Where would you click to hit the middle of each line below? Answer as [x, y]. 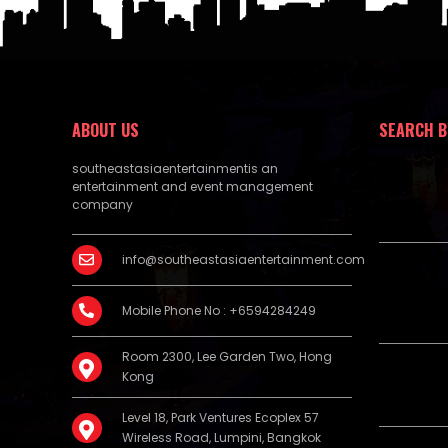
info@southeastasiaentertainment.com [243, 259]
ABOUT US [105, 130]
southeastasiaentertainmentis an [175, 168]
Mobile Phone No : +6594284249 [219, 310]
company [102, 204]
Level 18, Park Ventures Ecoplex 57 [220, 417]
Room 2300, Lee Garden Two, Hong [227, 356]
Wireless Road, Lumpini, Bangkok [221, 437]
